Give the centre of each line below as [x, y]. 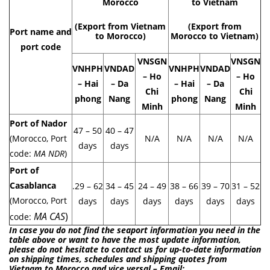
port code [41, 46]
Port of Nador [38, 123]
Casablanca [33, 185]
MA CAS [49, 216]
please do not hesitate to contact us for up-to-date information [135, 249]
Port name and [41, 31]
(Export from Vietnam [120, 26]
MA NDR [49, 153]
